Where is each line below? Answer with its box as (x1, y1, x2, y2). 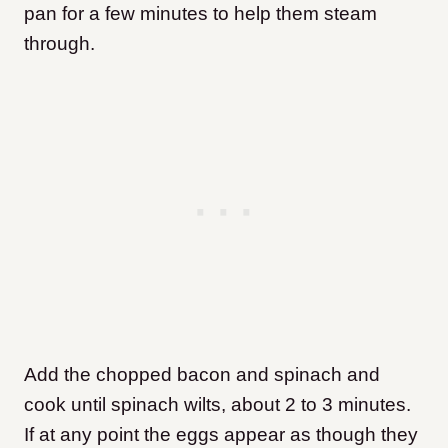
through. (24, 33, 95, 55)
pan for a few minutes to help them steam (24, 3, 377, 25)
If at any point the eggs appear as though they (24, 424, 418, 446)
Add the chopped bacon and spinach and (24, 364, 380, 386)
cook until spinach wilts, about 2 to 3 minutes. (24, 394, 411, 416)
